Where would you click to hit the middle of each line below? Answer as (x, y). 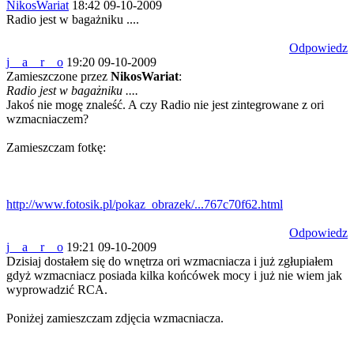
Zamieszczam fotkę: (56, 147)
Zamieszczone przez (58, 76)
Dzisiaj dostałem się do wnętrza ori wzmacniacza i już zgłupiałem (169, 261)
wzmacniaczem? (47, 119)
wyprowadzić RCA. (57, 290)
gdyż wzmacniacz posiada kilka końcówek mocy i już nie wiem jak (174, 275)
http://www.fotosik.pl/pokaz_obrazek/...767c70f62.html (145, 204)
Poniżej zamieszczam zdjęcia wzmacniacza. (115, 318)
